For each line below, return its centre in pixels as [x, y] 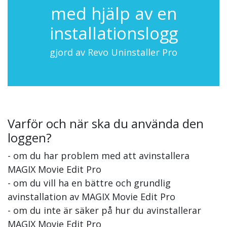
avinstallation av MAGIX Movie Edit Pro [91, 197]
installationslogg [113, 33]
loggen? [30, 138]
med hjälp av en [113, 14]
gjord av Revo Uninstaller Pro [113, 52]
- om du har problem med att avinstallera [99, 156]
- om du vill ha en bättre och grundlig [89, 183]
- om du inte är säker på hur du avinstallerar [104, 211]
